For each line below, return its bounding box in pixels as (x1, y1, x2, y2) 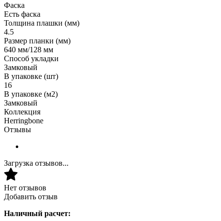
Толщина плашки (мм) (4, 18, 79, 27)
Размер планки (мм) (4, 36, 71, 45)
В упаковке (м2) (4, 89, 58, 98)
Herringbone (4, 116, 43, 125)
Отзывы (4, 125, 31, 134)
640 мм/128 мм (4, 45, 53, 54)
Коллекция (4, 107, 40, 116)
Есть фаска (4, 9, 40, 18)
